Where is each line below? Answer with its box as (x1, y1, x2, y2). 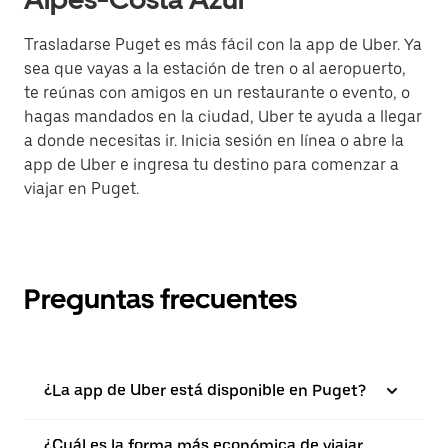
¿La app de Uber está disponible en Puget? (44, 381, 366, 400)
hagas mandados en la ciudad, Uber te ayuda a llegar (24, 107, 422, 126)
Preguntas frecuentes (24, 282, 297, 316)
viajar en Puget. (24, 179, 139, 198)
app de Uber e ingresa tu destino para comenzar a (24, 155, 399, 174)
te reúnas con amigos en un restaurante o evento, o (24, 83, 410, 102)
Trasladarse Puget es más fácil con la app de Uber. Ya (24, 35, 422, 54)
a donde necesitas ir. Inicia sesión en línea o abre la (24, 131, 404, 150)
